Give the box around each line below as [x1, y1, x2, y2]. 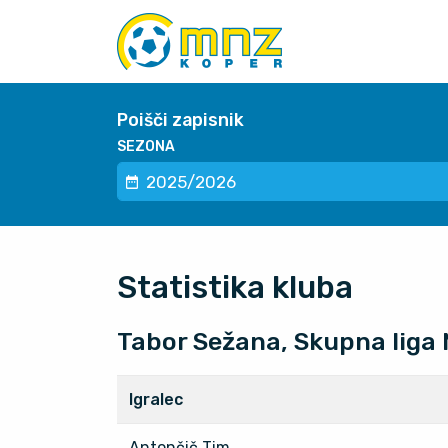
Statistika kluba [117, 268, 353, 306]
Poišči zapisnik [117, 109, 244, 131]
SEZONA [117, 138, 175, 156]
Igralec [129, 389, 183, 409]
